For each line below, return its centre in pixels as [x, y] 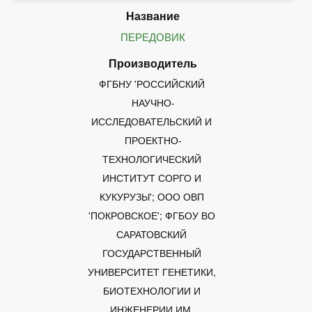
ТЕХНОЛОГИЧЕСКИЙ [153, 158]
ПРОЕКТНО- [153, 140]
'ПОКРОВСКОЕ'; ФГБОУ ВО [153, 215]
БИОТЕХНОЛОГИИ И [153, 290]
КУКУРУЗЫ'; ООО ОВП [153, 196]
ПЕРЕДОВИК [153, 36]
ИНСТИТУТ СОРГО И [153, 177]
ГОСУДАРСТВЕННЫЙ [153, 252]
